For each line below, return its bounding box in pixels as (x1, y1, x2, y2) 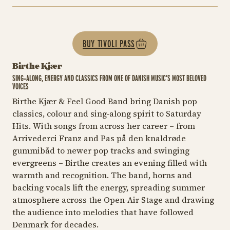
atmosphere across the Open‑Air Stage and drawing (12, 194, 214, 206)
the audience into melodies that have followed (12, 206, 194, 218)
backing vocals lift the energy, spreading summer (12, 182, 205, 194)
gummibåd (12, 145, 57, 157)
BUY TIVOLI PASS (83, 37, 135, 50)
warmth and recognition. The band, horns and (12, 169, 192, 181)
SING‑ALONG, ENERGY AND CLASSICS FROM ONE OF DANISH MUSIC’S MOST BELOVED (12, 73, 206, 84)
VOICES (12, 82, 29, 92)
